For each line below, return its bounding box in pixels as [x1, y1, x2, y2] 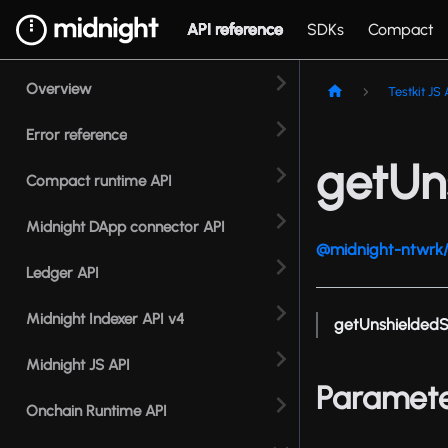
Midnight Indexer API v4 [26, 310, 184, 328]
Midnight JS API [26, 356, 130, 374]
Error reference [26, 126, 127, 144]
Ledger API [26, 264, 99, 282]
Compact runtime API [26, 172, 172, 190]
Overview [26, 80, 92, 98]
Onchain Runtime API [26, 402, 167, 420]
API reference [186, 19, 283, 39]
